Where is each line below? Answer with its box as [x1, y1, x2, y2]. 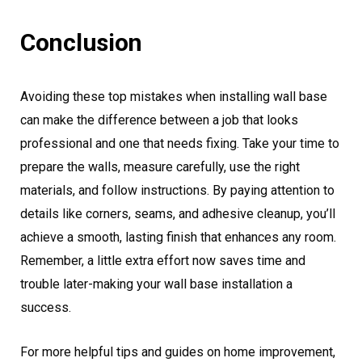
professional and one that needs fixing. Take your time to [20, 136, 339, 152]
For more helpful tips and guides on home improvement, [20, 344, 335, 360]
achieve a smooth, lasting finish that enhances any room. [20, 229, 336, 246]
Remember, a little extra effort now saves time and [20, 253, 305, 269]
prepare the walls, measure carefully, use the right [20, 159, 300, 175]
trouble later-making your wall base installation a [20, 276, 293, 293]
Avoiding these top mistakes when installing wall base [20, 89, 327, 105]
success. [20, 300, 71, 316]
